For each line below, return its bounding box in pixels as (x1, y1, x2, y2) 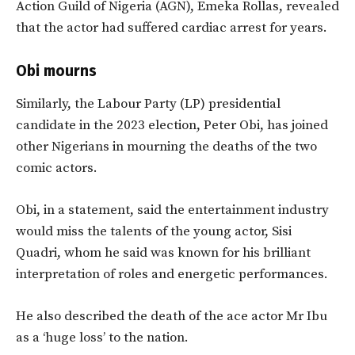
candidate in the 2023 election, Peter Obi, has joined (16, 116, 328, 135)
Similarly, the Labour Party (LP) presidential (16, 95, 281, 113)
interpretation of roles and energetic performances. (16, 265, 328, 284)
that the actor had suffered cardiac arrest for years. (16, 19, 327, 37)
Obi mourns (16, 62, 97, 81)
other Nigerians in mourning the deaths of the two (16, 138, 317, 156)
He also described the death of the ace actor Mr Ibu (16, 307, 327, 326)
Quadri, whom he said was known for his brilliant (16, 244, 311, 262)
